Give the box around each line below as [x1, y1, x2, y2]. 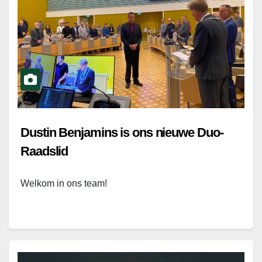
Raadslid [20, 143, 68, 158]
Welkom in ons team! [20, 178, 107, 188]
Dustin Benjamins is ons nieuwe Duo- [20, 125, 223, 140]
